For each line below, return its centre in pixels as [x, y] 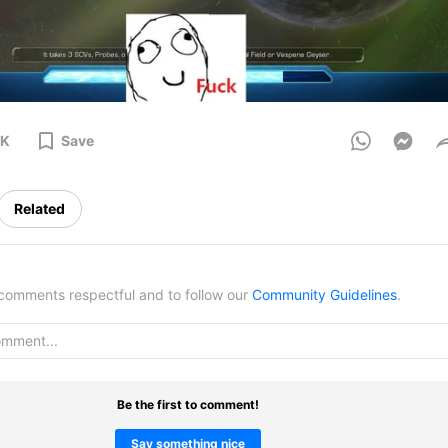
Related [39, 209]
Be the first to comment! [188, 405]
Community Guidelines [324, 295]
